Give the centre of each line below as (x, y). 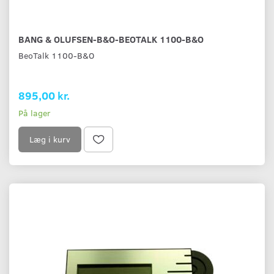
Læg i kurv (50, 139)
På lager (35, 113)
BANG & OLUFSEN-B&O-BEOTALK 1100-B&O (111, 39)
